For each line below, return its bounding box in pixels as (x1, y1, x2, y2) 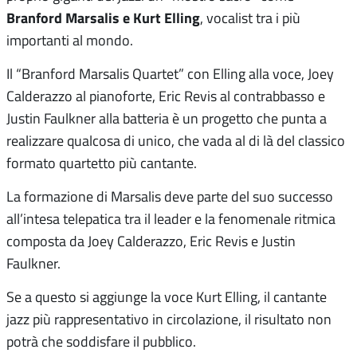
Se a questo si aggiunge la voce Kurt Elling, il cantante (6, 287, 327, 307)
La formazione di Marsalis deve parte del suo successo (6, 186, 333, 206)
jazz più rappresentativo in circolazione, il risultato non (6, 309, 331, 329)
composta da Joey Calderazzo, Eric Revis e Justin (6, 231, 296, 251)
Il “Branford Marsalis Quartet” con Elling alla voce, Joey (6, 64, 334, 84)
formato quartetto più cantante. (6, 153, 197, 173)
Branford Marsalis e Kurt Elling (6, 7, 200, 29)
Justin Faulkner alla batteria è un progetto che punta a (6, 108, 327, 128)
